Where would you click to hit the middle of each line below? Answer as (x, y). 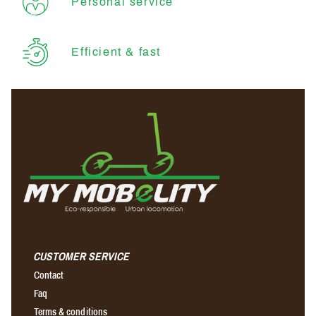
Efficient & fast (116, 51)
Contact (49, 275)
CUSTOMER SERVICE (82, 257)
